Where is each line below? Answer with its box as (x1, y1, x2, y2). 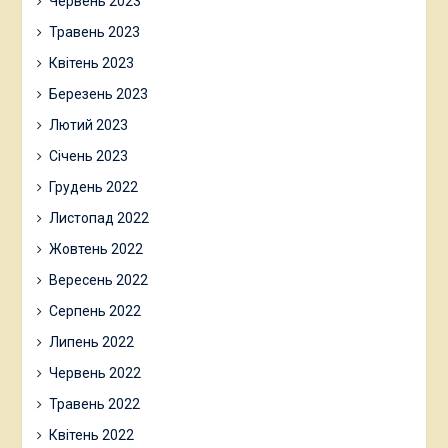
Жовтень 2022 (48, 240, 143, 257)
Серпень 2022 (48, 302, 141, 319)
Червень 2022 (48, 364, 141, 381)
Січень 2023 (48, 147, 128, 164)
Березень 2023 (48, 85, 148, 102)
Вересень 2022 (48, 271, 148, 288)
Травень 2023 (48, 23, 140, 40)
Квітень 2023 (48, 54, 134, 71)
